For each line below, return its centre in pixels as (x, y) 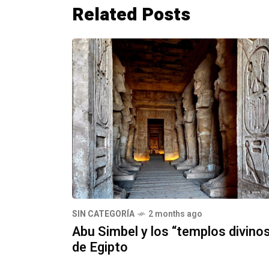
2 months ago (175, 214)
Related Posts (131, 15)
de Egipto (100, 248)
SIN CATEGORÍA (103, 214)
